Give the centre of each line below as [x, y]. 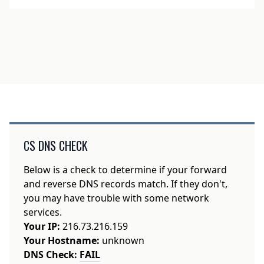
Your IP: [42, 226]
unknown [122, 240]
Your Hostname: [61, 240]
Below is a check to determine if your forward [125, 169]
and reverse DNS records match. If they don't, [125, 184]
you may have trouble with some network [116, 198]
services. [42, 212]
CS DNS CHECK [55, 145]
